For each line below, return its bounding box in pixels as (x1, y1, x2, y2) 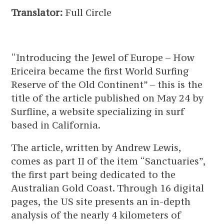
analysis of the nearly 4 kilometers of (11, 209, 181, 221)
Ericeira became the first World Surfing (11, 65, 189, 77)
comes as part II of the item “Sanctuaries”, (11, 155, 206, 167)
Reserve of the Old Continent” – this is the (11, 78, 203, 90)
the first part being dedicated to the (11, 168, 176, 180)
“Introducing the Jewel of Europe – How (11, 51, 195, 63)
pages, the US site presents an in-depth (11, 195, 191, 207)
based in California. (11, 119, 101, 131)
